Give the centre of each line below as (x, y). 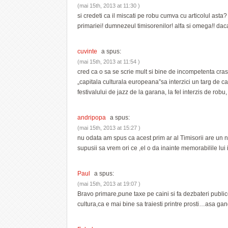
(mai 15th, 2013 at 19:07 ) (109, 183)
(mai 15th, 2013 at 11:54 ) (109, 61)
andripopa (92, 117)
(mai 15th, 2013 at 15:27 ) (109, 127)
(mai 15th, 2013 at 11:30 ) (109, 5)
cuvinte (87, 51)
